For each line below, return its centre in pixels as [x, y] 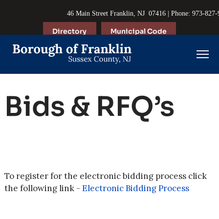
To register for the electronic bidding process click [105, 176]
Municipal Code [138, 31]
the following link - [43, 188]
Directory [70, 31]
